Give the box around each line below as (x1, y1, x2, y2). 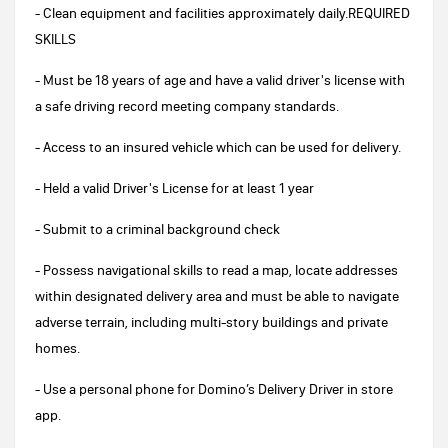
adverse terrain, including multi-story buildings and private (35, 313, 388, 331)
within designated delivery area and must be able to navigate (35, 287, 399, 305)
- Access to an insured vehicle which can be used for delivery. (35, 138, 401, 156)
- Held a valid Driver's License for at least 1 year (35, 179, 314, 197)
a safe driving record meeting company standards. (35, 97, 339, 115)
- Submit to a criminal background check (35, 220, 280, 238)
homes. (35, 339, 80, 357)
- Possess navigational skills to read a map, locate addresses (35, 261, 398, 279)
